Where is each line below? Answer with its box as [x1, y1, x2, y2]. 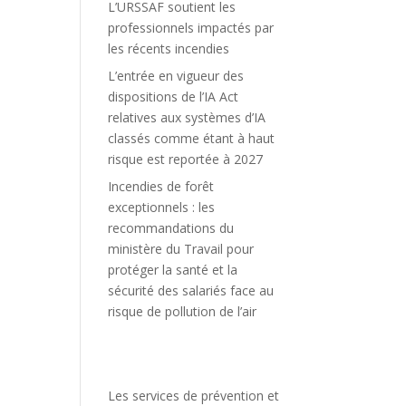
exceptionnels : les [108, 198, 216, 216]
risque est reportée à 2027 [108, 150, 264, 168]
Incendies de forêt [108, 178, 215, 195]
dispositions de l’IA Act [108, 88, 239, 105]
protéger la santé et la [108, 261, 238, 278]
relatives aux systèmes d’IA [108, 109, 266, 126]
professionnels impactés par [108, 19, 275, 36]
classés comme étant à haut [108, 130, 275, 147]
